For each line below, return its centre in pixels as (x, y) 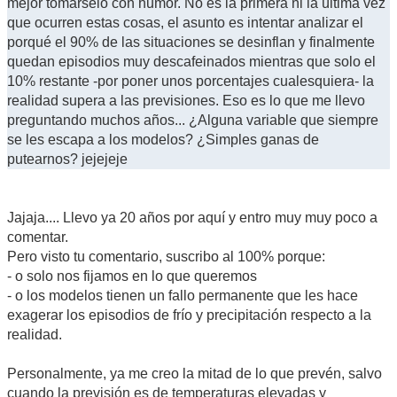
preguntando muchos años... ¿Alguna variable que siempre (193, 121)
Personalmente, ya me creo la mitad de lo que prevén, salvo (195, 374)
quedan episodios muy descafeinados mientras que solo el (191, 62)
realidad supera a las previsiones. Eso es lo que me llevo (186, 101)
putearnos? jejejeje (67, 160)
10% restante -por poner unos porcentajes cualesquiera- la (191, 82)
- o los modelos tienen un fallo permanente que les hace (183, 296)
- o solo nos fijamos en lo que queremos (132, 276)
